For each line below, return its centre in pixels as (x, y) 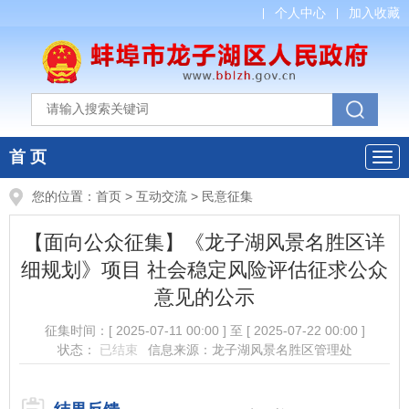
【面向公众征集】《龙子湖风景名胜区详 (204, 242)
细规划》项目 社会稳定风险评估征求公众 (204, 269)
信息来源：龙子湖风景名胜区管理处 (250, 350)
